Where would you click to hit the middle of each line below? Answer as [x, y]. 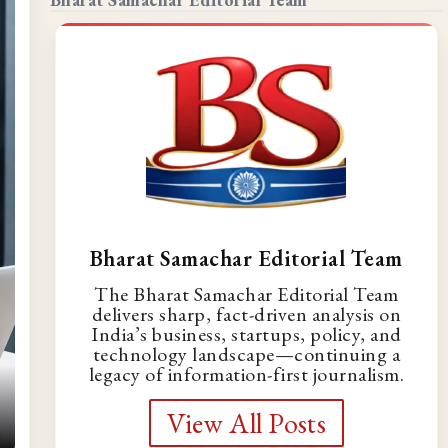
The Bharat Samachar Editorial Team [246, 293]
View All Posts [246, 422]
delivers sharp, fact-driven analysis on [246, 313]
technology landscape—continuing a [246, 353]
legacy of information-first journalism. [246, 373]
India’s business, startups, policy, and [246, 333]
